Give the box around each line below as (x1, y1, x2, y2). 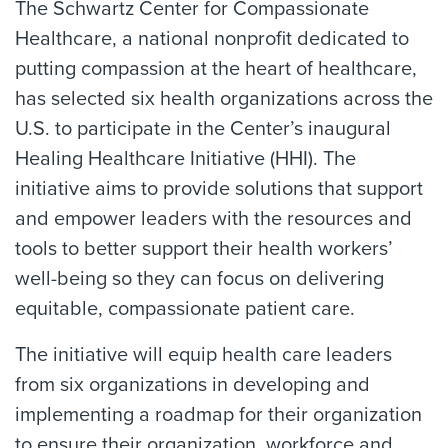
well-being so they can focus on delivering (15, 266, 384, 291)
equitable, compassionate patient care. (15, 296, 355, 321)
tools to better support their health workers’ (15, 236, 393, 261)
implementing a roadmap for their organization (15, 402, 422, 427)
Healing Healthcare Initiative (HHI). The (15, 146, 356, 171)
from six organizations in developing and (15, 372, 370, 397)
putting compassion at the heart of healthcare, (15, 56, 417, 81)
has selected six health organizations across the (15, 86, 433, 111)
